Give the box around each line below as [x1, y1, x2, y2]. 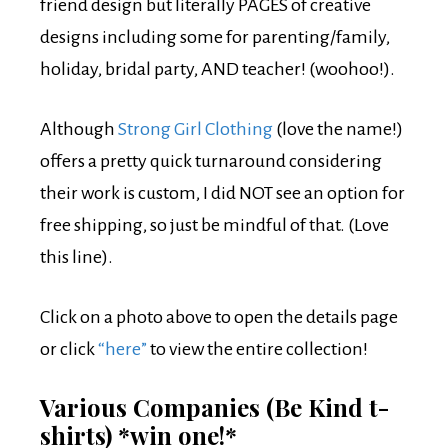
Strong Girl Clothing [118, 118, 273, 139]
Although [40, 118, 118, 139]
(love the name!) [273, 118, 403, 139]
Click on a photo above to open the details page [40, 306, 398, 327]
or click [40, 338, 98, 359]
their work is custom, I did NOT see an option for [40, 182, 405, 203]
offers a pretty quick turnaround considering [40, 150, 382, 171]
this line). [40, 246, 116, 267]
